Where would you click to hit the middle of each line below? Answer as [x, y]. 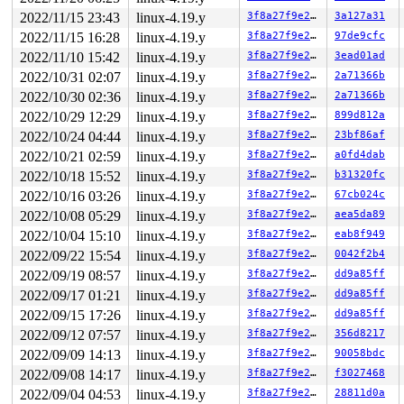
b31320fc [360, 174]
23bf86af [360, 134]
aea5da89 [360, 214]
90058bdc [360, 353]
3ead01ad [360, 55]
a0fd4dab [360, 154]
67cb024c [360, 194]
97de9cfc [360, 35]
